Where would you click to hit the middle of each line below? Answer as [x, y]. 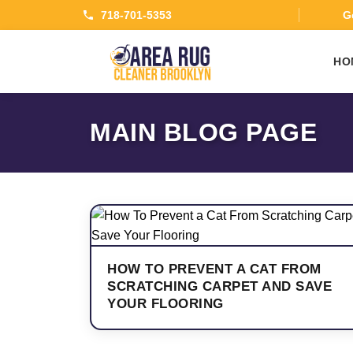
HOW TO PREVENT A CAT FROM [214, 269]
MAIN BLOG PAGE [203, 132]
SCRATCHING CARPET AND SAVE [219, 286]
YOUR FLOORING [165, 304]
